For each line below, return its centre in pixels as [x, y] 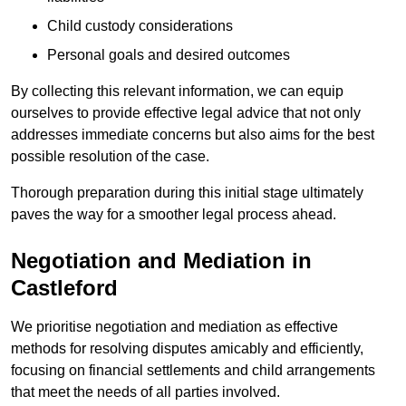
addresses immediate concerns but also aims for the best [193, 135]
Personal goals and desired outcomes [169, 55]
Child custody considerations [140, 26]
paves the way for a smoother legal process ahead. [174, 215]
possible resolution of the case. [110, 157]
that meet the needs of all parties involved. [145, 392]
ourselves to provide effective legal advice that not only [186, 113]
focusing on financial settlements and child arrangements [193, 371]
